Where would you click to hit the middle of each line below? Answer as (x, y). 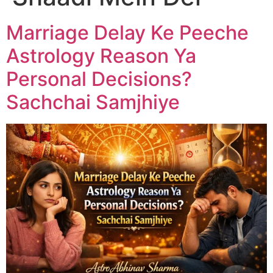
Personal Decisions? (99, 79)
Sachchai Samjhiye (93, 102)
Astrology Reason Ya (101, 55)
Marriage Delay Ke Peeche (127, 32)
